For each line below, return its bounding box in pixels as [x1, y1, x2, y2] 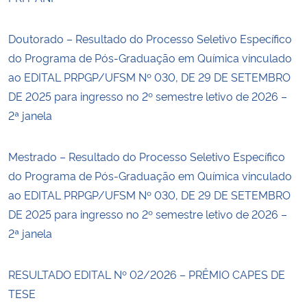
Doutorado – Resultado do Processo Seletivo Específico [8, 30, 292, 46]
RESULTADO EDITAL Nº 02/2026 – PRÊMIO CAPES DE [8, 266, 285, 282]
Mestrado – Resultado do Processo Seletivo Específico [8, 148, 285, 164]
